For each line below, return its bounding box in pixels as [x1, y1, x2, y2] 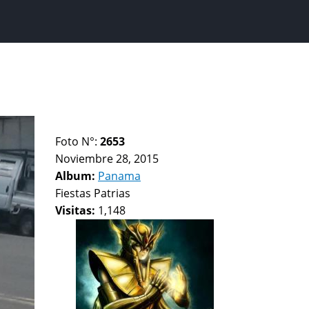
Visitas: [55, 203, 98, 218]
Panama [98, 168, 141, 183]
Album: [55, 168, 98, 183]
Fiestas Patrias [55, 186, 130, 201]
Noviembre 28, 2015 [55, 151, 159, 166]
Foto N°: [55, 134, 100, 149]
